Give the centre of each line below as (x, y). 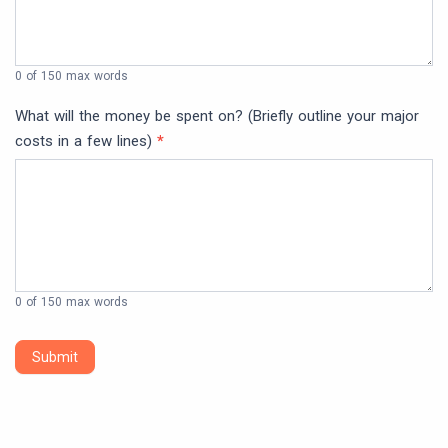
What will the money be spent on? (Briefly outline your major (217, 116)
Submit (55, 357)
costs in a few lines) (86, 141)
